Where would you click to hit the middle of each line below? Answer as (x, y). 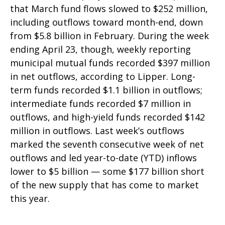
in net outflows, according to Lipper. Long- (103, 76)
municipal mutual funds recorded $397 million (110, 63)
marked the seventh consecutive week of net (107, 144)
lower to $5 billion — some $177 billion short (107, 171)
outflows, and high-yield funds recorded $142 (107, 117)
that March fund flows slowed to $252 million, (109, 8)
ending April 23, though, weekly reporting (100, 49)
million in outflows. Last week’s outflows (97, 130)
